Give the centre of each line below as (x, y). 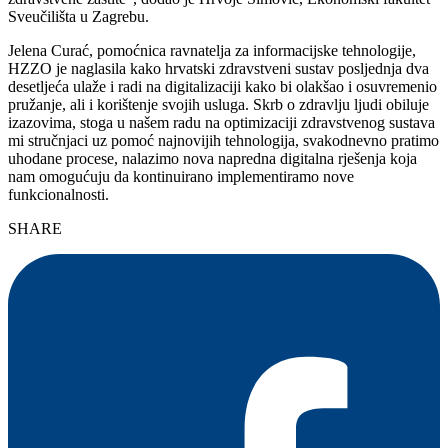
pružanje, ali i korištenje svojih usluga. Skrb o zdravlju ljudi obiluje (218, 104)
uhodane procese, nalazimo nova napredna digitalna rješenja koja (212, 158)
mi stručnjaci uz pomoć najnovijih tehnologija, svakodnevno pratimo (223, 140)
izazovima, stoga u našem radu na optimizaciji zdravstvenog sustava (221, 122)
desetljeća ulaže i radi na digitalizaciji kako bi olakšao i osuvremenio (222, 86)
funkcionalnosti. (58, 194)
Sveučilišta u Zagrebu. (78, 16)
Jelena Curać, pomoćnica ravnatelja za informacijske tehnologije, (212, 50)
